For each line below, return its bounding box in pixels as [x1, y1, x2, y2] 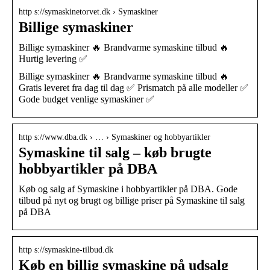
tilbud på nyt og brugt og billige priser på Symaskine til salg [19, 195, 245, 206]
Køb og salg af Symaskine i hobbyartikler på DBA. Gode [19, 183, 237, 194]
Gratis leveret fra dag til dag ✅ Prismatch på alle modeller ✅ [19, 82, 248, 93]
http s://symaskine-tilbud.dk [19, 245, 113, 254]
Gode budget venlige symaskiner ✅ [19, 93, 154, 104]
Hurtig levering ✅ [19, 53, 87, 64]
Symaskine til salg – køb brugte [19, 144, 212, 160]
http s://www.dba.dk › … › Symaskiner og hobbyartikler [19, 132, 210, 142]
